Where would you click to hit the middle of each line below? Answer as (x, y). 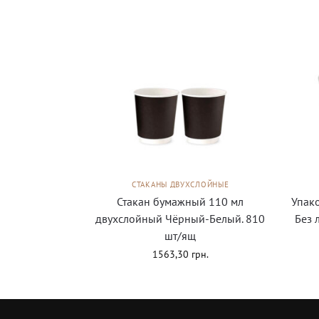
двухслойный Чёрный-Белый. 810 (181, 219)
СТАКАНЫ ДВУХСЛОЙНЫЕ (181, 185)
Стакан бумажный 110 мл (181, 202)
